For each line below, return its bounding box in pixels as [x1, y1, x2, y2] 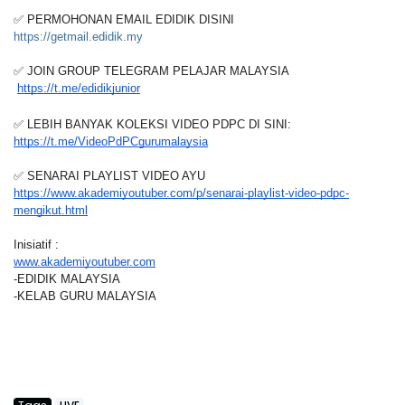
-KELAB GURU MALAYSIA [14, 289, 156, 303]
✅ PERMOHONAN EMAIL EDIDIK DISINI [14, 13, 234, 26]
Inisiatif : [14, 238, 59, 251]
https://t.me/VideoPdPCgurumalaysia [14, 135, 208, 148]
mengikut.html [14, 203, 88, 217]
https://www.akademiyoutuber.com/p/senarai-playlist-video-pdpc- [14, 186, 349, 200]
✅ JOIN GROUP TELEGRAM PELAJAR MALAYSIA [14, 64, 289, 78]
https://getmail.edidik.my [14, 30, 143, 43]
